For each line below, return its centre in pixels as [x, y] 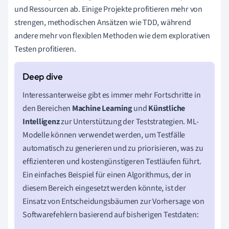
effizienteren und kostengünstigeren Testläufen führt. [112, 162]
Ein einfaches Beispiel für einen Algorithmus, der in [107, 175]
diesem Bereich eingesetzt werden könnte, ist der [104, 188]
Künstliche [167, 108]
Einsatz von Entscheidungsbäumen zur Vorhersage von [113, 201]
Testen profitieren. [45, 49]
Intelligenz [41, 122]
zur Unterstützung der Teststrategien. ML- [129, 122]
